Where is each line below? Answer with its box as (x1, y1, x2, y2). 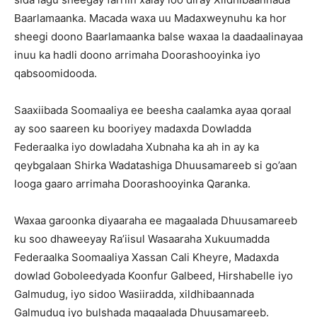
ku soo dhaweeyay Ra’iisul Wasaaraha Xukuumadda (14, 231, 270, 246)
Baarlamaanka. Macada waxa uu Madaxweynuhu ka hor (14, 11, 287, 25)
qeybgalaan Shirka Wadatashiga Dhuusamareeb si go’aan (14, 158, 297, 172)
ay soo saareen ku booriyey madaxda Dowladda (14, 121, 251, 135)
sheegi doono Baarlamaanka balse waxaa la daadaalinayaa (14, 29, 303, 43)
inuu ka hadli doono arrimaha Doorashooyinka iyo (14, 47, 260, 62)
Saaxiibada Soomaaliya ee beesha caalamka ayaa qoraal (14, 103, 292, 117)
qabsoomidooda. (14, 66, 97, 80)
